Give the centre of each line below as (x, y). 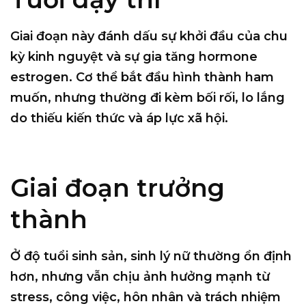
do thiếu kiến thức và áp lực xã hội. (119, 118)
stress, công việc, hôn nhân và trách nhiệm (145, 297)
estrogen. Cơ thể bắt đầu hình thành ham (142, 77)
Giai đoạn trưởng (117, 187)
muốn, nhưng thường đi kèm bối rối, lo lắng (148, 97)
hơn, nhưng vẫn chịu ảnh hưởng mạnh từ (140, 276)
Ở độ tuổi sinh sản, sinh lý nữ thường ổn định (151, 256)
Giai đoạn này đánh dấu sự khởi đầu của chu (149, 36)
